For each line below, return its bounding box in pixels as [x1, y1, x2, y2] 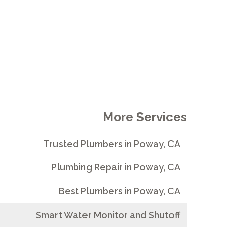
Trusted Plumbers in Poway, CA [43, 138, 180, 149]
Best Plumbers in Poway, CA [58, 186, 180, 197]
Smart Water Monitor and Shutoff [35, 209, 180, 220]
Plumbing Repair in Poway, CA [51, 162, 180, 173]
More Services [103, 109, 187, 124]
